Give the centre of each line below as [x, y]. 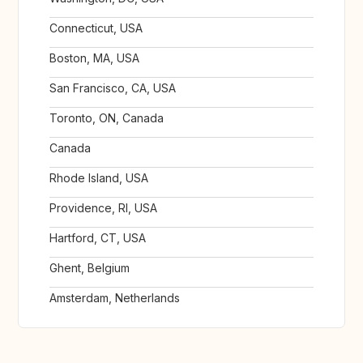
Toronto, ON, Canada [107, 118]
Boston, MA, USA [94, 58]
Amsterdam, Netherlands [115, 298]
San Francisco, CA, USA [113, 88]
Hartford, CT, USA [98, 238]
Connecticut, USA [96, 28]
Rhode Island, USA [99, 178]
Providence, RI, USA [103, 208]
